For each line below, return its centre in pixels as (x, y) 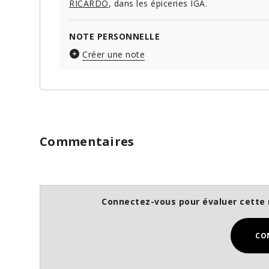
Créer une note (113, 55)
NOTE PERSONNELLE (114, 37)
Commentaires (87, 142)
